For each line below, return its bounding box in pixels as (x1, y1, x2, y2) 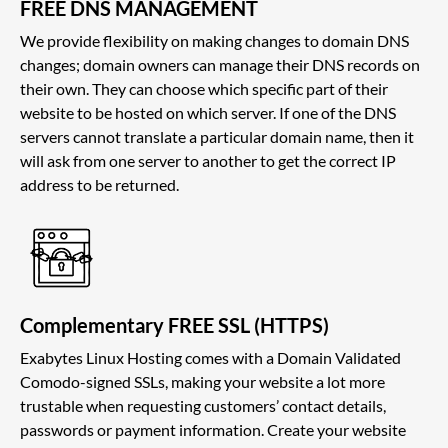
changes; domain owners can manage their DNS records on (20, 54, 420, 74)
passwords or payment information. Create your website (20, 419, 406, 439)
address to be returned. (20, 174, 179, 194)
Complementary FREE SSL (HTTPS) (20, 312, 329, 337)
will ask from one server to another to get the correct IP (20, 150, 396, 170)
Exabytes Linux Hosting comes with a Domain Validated (20, 347, 401, 367)
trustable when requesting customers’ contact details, (20, 395, 386, 415)
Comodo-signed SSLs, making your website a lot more (20, 371, 385, 391)
